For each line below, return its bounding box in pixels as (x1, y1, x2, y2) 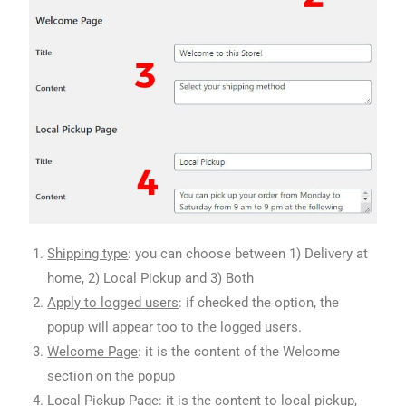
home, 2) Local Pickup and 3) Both (47, 270, 255, 287)
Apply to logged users (47, 295, 179, 312)
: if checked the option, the (179, 295, 340, 312)
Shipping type (47, 246, 129, 263)
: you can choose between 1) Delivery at (128, 246, 369, 263)
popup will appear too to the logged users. (47, 319, 303, 336)
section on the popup (47, 368, 176, 385)
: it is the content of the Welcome (138, 343, 341, 361)
